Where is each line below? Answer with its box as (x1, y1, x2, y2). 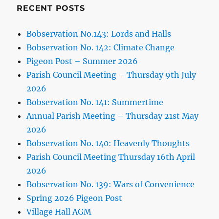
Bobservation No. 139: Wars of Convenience (26, 179, 195, 190)
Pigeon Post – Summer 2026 (26, 56, 138, 66)
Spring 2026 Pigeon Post (26, 193, 123, 203)
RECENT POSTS (17, 3, 85, 13)
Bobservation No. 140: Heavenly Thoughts (26, 138, 190, 149)
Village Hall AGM (26, 207, 92, 217)
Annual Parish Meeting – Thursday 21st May (26, 111, 199, 121)
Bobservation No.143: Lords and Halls (26, 29, 172, 39)
